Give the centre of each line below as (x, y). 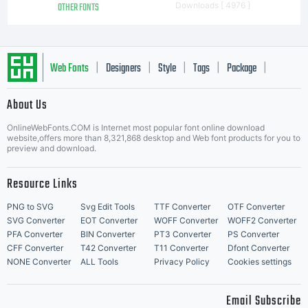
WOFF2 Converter (262, 220)
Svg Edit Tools (108, 207)
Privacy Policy (182, 262)
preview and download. (52, 148)
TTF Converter (182, 207)
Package (242, 69)
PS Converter (253, 234)
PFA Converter (35, 234)
